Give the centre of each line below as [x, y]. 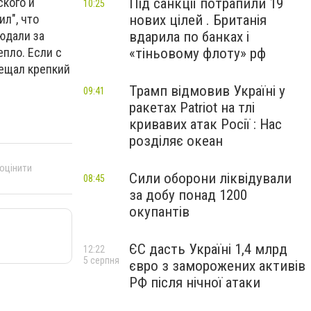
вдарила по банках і [189, 37]
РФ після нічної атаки [195, 283]
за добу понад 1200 [188, 195]
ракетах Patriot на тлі [192, 108]
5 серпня [101, 260]
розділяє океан [176, 141]
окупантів [159, 212]
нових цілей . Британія [198, 20]
